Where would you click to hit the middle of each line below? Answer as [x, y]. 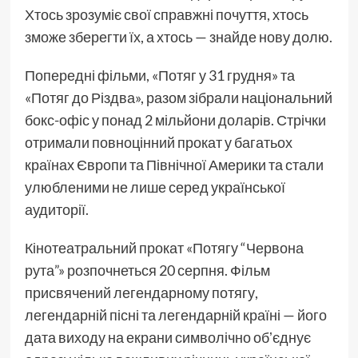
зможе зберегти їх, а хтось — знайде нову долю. [178, 37]
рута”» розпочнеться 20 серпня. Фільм [147, 270]
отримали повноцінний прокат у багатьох [158, 143]
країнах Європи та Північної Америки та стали [174, 165]
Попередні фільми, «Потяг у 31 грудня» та [159, 76]
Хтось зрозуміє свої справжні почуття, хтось [166, 15]
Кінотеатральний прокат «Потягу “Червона [164, 248]
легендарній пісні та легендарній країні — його [175, 315]
